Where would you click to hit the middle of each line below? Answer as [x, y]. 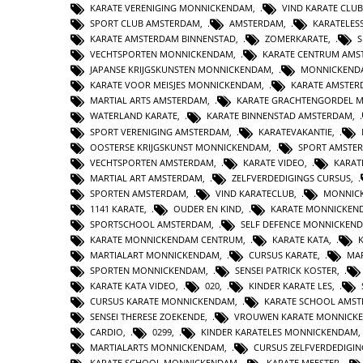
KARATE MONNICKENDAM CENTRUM [167, 239]
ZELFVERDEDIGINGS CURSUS [291, 177]
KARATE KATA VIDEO [133, 286]
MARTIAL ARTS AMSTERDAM [149, 100]
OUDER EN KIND [207, 208]
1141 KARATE [117, 208]
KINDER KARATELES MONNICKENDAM [280, 332]
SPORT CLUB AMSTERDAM [145, 23]
